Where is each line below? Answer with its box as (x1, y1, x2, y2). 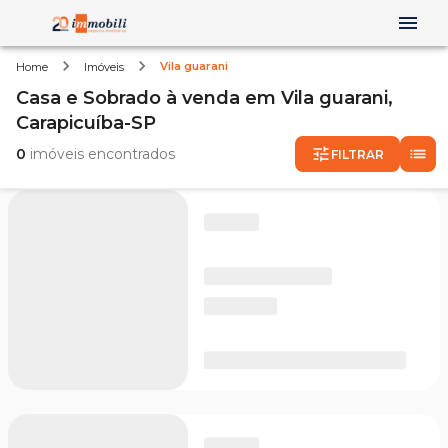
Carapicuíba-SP (16, 112, 156, 134)
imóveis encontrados (26, 144, 175, 163)
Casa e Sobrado (16, 87, 161, 109)
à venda (166, 87, 240, 109)
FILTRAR (331, 146, 384, 162)
